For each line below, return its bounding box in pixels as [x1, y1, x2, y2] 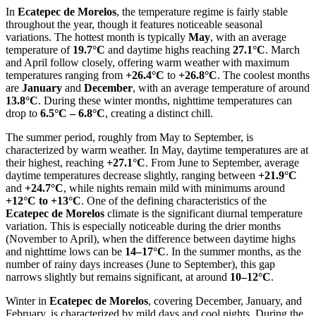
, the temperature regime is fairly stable [116, 5, 288, 18]
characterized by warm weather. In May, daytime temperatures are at [6, 143, 308, 156]
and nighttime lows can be [6, 245, 125, 257]
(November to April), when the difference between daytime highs [6, 232, 296, 245]
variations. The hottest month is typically [6, 30, 188, 43]
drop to [6, 107, 40, 119]
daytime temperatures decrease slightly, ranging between [6, 169, 258, 181]
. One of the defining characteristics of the [81, 194, 267, 207]
